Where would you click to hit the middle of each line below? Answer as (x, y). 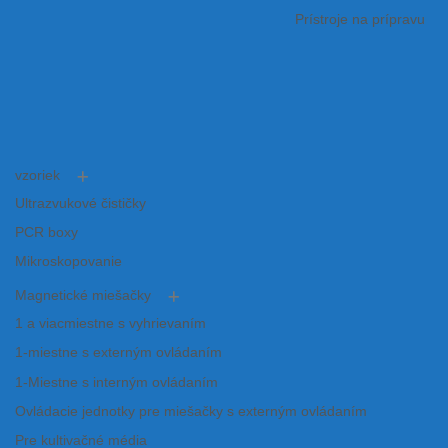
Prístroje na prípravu (360, 19)
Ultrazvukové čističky (80, 203)
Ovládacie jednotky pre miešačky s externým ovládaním (191, 411)
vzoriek (37, 175)
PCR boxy (46, 232)
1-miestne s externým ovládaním (118, 353)
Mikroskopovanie (68, 262)
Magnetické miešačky (83, 296)
